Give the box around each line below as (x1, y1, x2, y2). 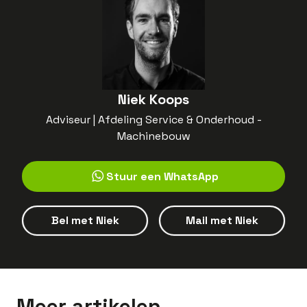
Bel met (51, 213, 96, 228)
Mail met (186, 213, 235, 228)
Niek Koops (118, 90, 189, 109)
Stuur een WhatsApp (106, 169, 219, 184)
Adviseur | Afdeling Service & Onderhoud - (45, 112, 262, 127)
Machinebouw (116, 129, 191, 144)
